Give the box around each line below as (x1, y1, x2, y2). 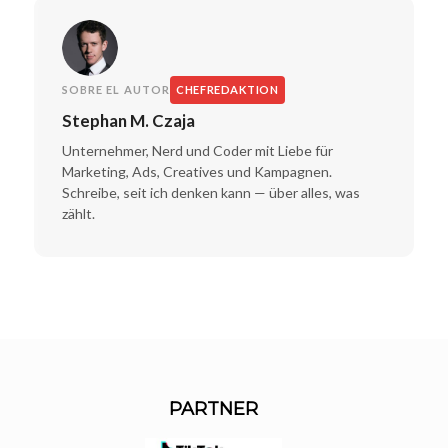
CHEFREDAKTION (176, 83, 279, 97)
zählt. (61, 204, 95, 222)
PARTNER (169, 397, 259, 420)
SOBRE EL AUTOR (61, 83, 171, 97)
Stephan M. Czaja (61, 110, 195, 132)
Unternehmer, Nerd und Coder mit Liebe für (61, 141, 333, 159)
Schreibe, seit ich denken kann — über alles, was (61, 183, 360, 201)
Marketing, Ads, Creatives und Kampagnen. (61, 162, 332, 180)
